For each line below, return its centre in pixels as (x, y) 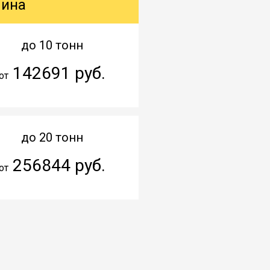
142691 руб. (57, 73)
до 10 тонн (52, 45)
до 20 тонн (52, 137)
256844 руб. (57, 165)
